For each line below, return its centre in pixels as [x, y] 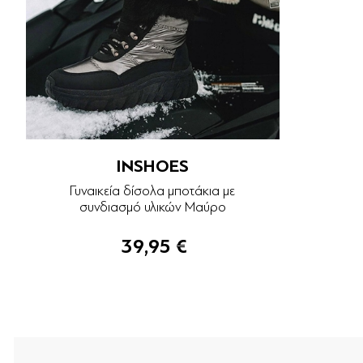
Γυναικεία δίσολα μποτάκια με [153, 191]
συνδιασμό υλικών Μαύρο [152, 207]
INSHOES [153, 167]
